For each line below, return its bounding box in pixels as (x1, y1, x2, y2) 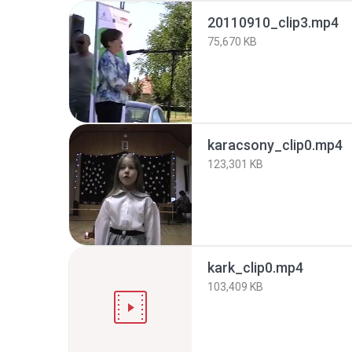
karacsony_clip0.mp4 (207, 137, 343, 153)
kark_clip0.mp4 (207, 259, 303, 276)
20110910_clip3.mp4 (207, 14, 339, 31)
